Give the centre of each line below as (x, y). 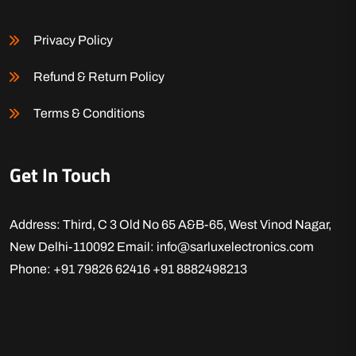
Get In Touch (60, 175)
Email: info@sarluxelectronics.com (215, 247)
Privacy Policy (73, 40)
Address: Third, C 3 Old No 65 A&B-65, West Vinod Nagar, (170, 224)
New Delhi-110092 (63, 247)
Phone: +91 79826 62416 (81, 269)
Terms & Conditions (89, 113)
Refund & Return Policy (99, 77)
